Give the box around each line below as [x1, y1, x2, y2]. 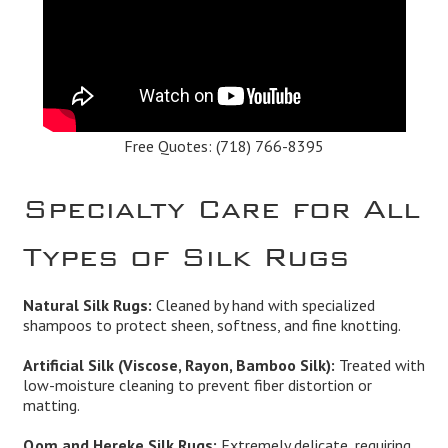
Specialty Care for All [22, 193, 420, 210]
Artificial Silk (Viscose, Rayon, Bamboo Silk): [22, 354, 335, 375]
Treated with [334, 354, 425, 375]
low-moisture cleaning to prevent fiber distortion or [22, 374, 372, 395]
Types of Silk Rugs [22, 241, 349, 258]
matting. [22, 394, 80, 415]
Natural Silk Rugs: [22, 294, 152, 315]
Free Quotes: [123, 136, 216, 157]
